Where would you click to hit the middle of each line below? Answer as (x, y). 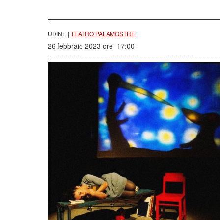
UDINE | (59, 34)
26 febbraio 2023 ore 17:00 (91, 46)
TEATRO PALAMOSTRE (103, 34)
